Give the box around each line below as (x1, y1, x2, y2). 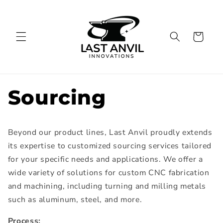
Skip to (15, 1, 44, 13)
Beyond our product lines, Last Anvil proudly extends (7, 127, 213, 138)
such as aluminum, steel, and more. (7, 194, 144, 206)
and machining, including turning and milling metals (7, 181, 206, 192)
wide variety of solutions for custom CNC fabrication (7, 167, 210, 179)
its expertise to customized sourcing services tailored (7, 140, 212, 152)
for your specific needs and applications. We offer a (7, 154, 203, 165)
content (15, 10, 46, 22)
